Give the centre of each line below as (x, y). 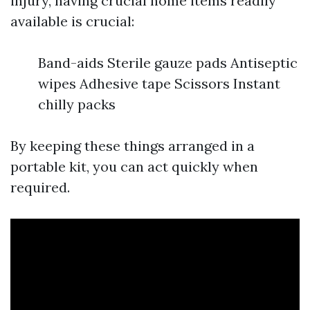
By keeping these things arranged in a (133, 146)
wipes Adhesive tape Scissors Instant (159, 83)
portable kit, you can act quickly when (134, 166)
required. (40, 187)
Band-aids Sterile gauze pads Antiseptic (168, 63)
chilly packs (77, 104)
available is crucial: (72, 21)
